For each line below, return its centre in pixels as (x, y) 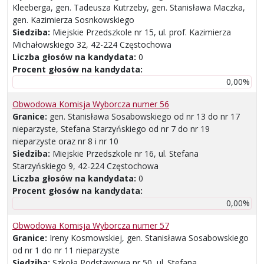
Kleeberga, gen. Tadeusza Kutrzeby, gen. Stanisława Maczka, (129, 8)
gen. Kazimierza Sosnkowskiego (73, 20)
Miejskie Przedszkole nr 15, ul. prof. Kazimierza (142, 32)
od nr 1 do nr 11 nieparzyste (66, 250)
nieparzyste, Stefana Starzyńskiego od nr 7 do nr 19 (111, 129)
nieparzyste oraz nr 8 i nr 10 (65, 141)
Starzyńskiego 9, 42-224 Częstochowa (85, 166)
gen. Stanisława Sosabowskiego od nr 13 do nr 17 (145, 117)
